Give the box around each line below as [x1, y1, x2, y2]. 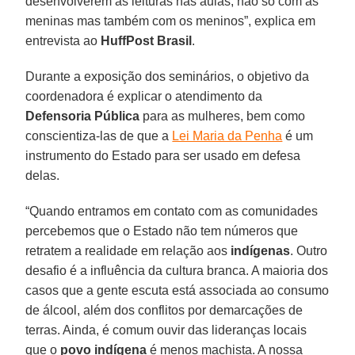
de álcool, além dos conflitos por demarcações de [25, 303, 303, 317]
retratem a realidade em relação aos [25, 243, 228, 258]
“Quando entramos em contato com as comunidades [25, 204, 319, 218]
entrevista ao [25, 33, 101, 48]
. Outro [290, 243, 328, 258]
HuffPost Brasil [101, 33, 193, 48]
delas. [25, 168, 60, 182]
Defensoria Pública [25, 109, 140, 123]
